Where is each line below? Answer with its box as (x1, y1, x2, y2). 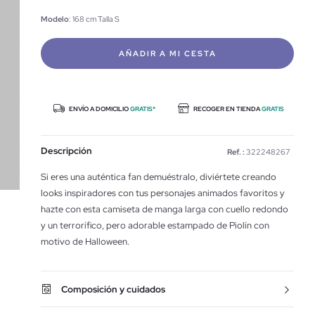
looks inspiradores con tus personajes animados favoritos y (41, 187, 285, 199)
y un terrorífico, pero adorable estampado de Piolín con (41, 219, 269, 231)
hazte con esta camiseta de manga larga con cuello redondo (41, 203, 288, 215)
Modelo (41, 14, 69, 24)
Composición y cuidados (61, 283, 165, 295)
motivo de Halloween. (41, 236, 129, 247)
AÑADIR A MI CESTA (118, 49, 217, 58)
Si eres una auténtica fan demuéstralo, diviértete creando (41, 171, 276, 183)
